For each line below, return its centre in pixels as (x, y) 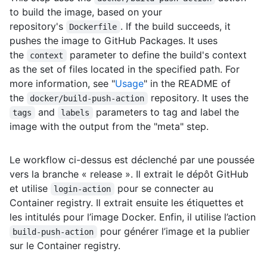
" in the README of (187, 83)
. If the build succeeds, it (177, 26)
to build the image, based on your (86, 12)
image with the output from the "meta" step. (109, 126)
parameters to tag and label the (167, 112)
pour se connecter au (165, 188)
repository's (38, 26)
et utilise (30, 188)
